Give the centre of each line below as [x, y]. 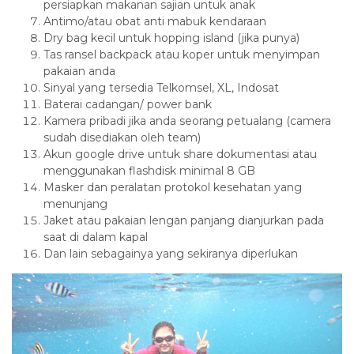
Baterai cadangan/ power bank [128, 104]
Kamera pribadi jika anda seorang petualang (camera [187, 121]
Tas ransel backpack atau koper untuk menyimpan [182, 54]
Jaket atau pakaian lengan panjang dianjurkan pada [184, 220]
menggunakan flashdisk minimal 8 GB [149, 170]
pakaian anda [79, 71]
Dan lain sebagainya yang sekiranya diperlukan [171, 253]
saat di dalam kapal [96, 237]
